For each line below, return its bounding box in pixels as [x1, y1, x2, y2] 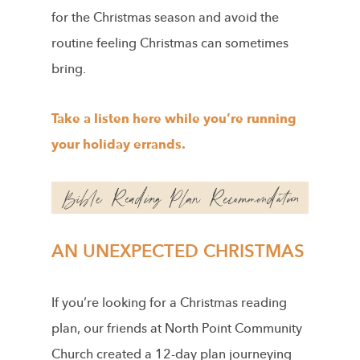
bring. [51, 59, 86, 78]
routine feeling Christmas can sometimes [51, 34, 288, 52]
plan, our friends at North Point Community [51, 319, 302, 337]
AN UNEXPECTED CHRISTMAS [51, 239, 305, 264]
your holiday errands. [51, 135, 186, 153]
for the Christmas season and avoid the [51, 8, 279, 27]
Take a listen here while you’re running [51, 109, 297, 128]
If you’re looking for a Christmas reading [51, 293, 287, 312]
